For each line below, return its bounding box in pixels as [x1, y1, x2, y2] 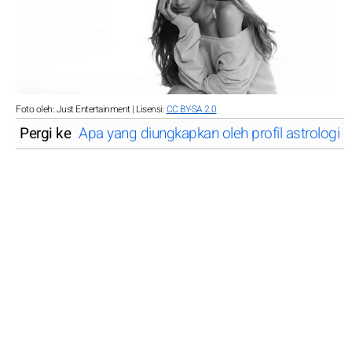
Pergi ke [20, 122, 71, 145]
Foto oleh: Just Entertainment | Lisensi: [16, 101, 167, 116]
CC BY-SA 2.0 [166, 101, 217, 116]
